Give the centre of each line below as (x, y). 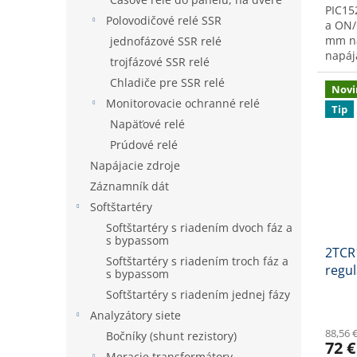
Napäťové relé (147, 124)
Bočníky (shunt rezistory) (171, 336)
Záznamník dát (129, 186)
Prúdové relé (144, 145)
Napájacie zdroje (135, 165)
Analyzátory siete (135, 315)
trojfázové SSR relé (160, 62)
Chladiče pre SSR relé (167, 82)
